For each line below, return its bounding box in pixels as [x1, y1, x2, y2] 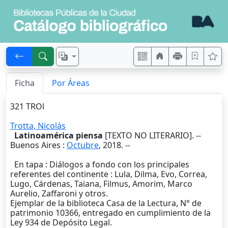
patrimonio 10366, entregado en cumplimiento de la [10, 207, 211, 219]
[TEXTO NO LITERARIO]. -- [103, 130, 201, 141]
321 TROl [10, 101, 44, 112]
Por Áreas [52, 77, 90, 89]
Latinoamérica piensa [14, 130, 103, 141]
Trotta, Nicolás [10, 120, 66, 132]
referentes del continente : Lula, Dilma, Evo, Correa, [10, 168, 207, 180]
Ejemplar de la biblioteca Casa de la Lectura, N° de [10, 197, 202, 209]
